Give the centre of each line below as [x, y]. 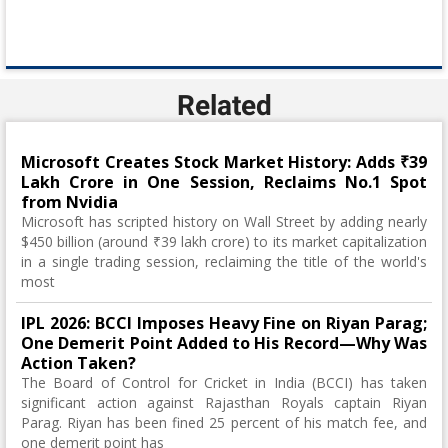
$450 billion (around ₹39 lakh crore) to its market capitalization [224, 241]
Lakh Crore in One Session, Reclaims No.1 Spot [224, 182]
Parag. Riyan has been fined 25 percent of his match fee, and [224, 422]
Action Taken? [78, 363]
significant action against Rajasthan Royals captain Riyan [224, 402]
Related [224, 105]
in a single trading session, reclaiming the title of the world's [224, 261]
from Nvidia [69, 202]
